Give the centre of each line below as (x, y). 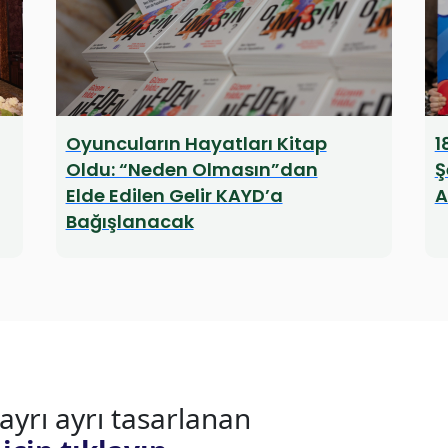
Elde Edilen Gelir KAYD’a (174, 195)
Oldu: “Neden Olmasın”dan (191, 169)
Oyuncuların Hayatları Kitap (196, 143)
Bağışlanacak (129, 221)
